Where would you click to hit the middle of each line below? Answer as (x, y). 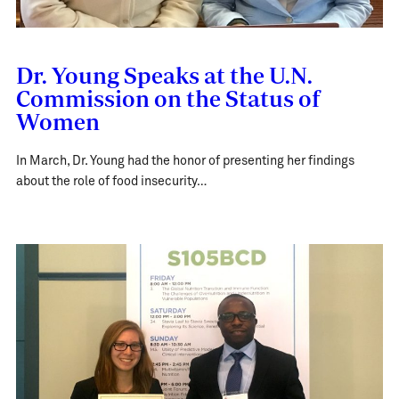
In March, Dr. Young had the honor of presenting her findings (185, 162)
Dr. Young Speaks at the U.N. (164, 74)
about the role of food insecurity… (111, 182)
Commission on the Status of (167, 98)
